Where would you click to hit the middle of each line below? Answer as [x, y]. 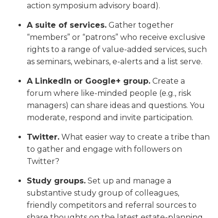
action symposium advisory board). [93, 6]
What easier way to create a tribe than [135, 137]
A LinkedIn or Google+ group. [89, 81]
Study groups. [56, 181]
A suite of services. [67, 25]
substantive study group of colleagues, [103, 193]
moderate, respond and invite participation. [110, 118]
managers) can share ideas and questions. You [116, 106]
